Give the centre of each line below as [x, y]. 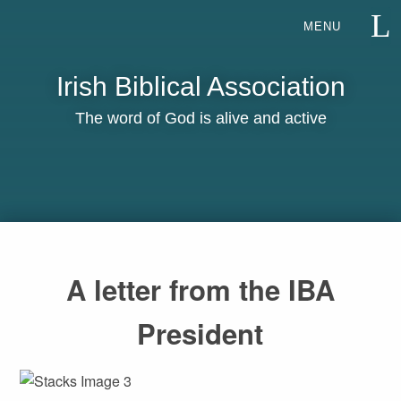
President [200, 334]
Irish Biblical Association [200, 86]
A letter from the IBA [200, 290]
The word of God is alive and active [200, 118]
